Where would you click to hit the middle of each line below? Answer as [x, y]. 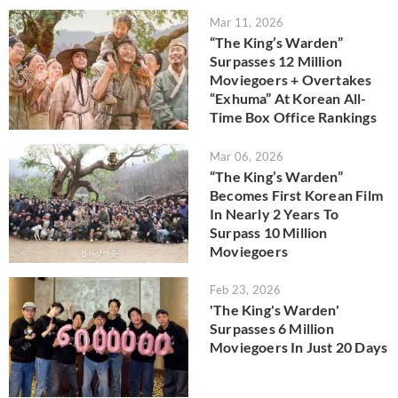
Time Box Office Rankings [293, 117]
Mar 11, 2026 [247, 23]
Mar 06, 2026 [247, 156]
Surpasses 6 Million [272, 329]
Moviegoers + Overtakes [291, 80]
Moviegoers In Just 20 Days [299, 347]
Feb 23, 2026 [246, 290]
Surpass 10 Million [269, 232]
